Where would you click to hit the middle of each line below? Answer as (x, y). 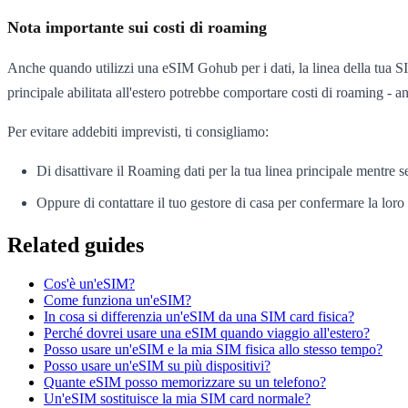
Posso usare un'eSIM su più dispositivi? (157, 366)
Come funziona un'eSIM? (117, 301)
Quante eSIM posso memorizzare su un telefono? (185, 382)
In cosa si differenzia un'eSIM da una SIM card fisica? (199, 317)
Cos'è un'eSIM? (89, 284)
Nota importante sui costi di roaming (137, 28)
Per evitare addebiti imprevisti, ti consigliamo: (138, 132)
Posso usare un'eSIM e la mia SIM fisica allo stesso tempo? (213, 350)
